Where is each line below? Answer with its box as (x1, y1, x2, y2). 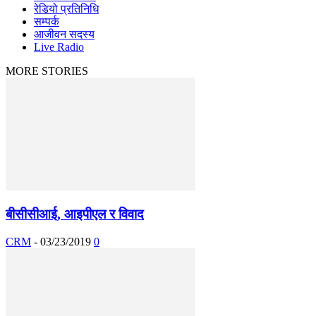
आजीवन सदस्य (34, 28, 95, 41)
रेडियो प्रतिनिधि (34, 3, 99, 16)
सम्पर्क (34, 16, 59, 28)
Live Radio (34, 41, 84, 54)
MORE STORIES (6, 65, 88, 78)
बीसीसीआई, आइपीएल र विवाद (6, 207, 144, 222)
